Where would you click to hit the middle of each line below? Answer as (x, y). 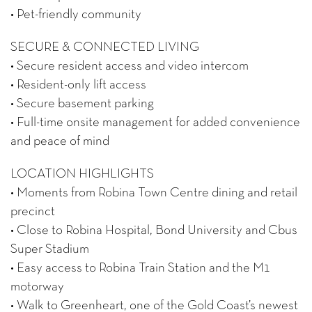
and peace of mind (60, 141)
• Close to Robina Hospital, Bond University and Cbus (154, 231)
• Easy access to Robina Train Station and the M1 (141, 268)
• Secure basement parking (82, 104)
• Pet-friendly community (76, 15)
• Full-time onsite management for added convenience (155, 123)
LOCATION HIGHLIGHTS (82, 174)
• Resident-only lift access (78, 85)
